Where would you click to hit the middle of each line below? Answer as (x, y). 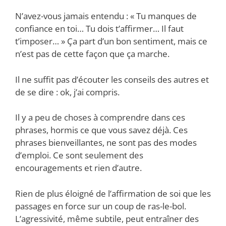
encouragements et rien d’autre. (78, 168)
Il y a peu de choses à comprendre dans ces (100, 118)
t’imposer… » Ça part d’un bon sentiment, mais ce (111, 41)
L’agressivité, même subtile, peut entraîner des (107, 218)
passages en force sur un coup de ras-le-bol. (101, 206)
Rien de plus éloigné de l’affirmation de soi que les (113, 193)
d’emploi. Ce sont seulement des (79, 155)
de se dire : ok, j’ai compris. (67, 92)
